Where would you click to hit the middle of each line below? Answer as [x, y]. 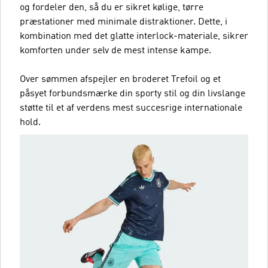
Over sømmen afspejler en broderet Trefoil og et [120, 79]
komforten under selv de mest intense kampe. [115, 51]
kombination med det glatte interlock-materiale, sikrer [134, 36]
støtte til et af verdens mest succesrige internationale [131, 108]
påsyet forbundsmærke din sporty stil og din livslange [133, 94]
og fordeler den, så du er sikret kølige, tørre [112, 7]
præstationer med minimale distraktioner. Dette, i [124, 22]
